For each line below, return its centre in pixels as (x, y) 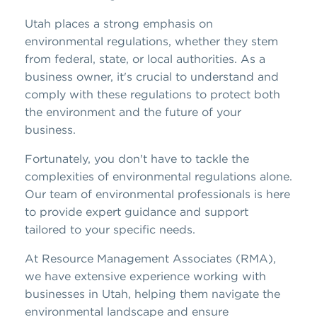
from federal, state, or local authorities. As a (145, 58)
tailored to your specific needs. (110, 229)
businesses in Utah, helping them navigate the (152, 293)
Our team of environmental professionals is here (157, 194)
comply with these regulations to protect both (152, 94)
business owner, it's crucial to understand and (152, 76)
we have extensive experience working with (145, 276)
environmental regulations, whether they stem (151, 41)
